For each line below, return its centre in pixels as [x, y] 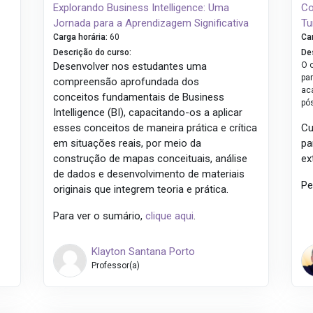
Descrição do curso [92, 53]
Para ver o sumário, [100, 216]
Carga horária [80, 37]
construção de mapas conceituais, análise [151, 159]
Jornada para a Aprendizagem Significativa [151, 23]
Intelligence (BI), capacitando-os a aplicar [148, 113]
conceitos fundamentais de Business [139, 97]
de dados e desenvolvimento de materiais [149, 174]
